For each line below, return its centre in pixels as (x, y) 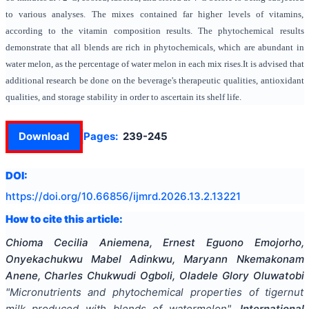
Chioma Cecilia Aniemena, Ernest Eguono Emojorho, (154, 242)
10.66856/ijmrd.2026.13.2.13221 (161, 196)
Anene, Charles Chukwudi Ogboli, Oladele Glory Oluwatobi (154, 276)
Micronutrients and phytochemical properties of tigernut (157, 292)
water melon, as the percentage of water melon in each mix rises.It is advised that (154, 64)
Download (44, 136)
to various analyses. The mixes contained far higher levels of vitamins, (154, 14)
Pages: (100, 136)
